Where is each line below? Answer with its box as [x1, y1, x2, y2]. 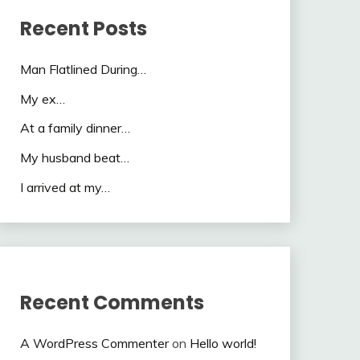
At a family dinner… [19, 120, 130, 137]
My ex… [19, 90, 65, 107]
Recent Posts [19, 14, 147, 42]
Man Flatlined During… [19, 60, 146, 77]
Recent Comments [19, 288, 204, 316]
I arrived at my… [19, 179, 110, 195]
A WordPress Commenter [19, 334, 169, 351]
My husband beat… [19, 149, 129, 166]
